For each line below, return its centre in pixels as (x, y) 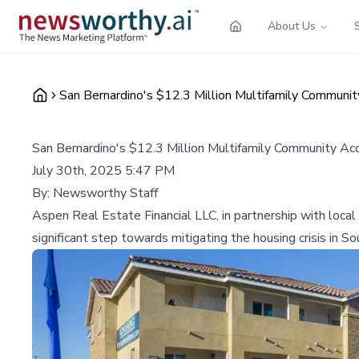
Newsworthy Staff (105, 193)
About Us (292, 26)
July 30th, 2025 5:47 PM (103, 170)
